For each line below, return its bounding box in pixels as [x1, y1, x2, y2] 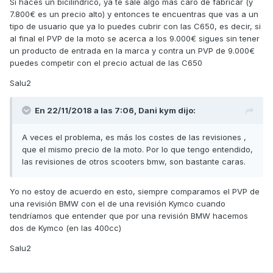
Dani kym [138, 105, 176, 116]
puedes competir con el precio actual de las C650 [10, 58, 202, 68]
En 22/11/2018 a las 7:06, [35, 105, 138, 116]
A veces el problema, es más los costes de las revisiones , [22, 132, 246, 143]
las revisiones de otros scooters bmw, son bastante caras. [22, 157, 246, 167]
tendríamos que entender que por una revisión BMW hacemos [10, 211, 248, 221]
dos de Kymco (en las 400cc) [10, 223, 124, 233]
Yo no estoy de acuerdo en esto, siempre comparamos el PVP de [10, 186, 260, 197]
